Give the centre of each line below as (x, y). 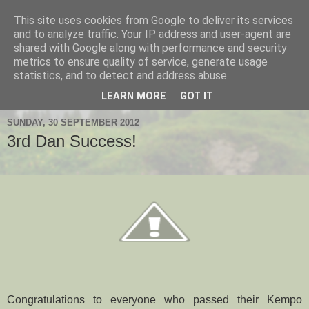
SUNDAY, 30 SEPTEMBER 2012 (73, 122)
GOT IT (197, 97)
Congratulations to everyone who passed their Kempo (154, 299)
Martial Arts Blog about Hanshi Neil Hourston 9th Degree (145, 69)
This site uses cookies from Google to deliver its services (153, 20)
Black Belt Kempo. (52, 84)
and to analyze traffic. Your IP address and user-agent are (152, 34)
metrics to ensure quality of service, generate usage (141, 62)
